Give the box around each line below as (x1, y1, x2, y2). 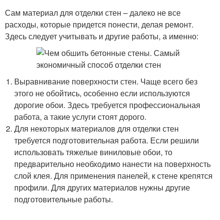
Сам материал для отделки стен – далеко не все (5, 7, 181, 18)
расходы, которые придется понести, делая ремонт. (5, 19, 193, 30)
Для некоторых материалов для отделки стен (14, 123, 179, 134)
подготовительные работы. (14, 193, 113, 205)
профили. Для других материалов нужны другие (14, 182, 191, 193)
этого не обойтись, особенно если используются (14, 87, 191, 99)
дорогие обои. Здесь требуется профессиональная (14, 99, 201, 110)
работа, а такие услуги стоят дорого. (14, 111, 147, 122)
